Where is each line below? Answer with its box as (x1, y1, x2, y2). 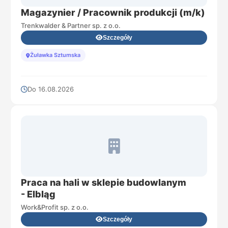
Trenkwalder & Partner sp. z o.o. (21, 21, 121, 30)
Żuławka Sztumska (30, 51, 80, 59)
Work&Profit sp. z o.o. (21, 203, 89, 211)
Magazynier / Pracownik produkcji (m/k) (21, 7, 205, 18)
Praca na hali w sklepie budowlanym (21, 177, 186, 188)
